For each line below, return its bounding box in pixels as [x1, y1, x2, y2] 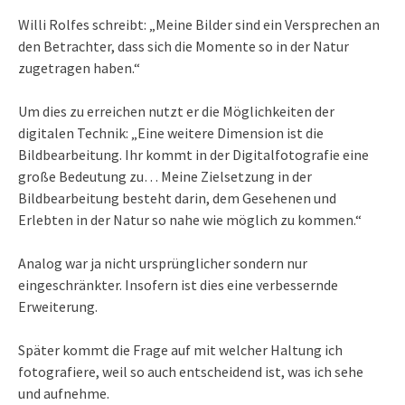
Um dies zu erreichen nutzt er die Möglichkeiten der [18, 101, 334, 120]
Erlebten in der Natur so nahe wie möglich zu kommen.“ [18, 210, 362, 229]
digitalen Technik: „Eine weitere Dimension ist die [18, 123, 324, 142]
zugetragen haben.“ [18, 58, 140, 77]
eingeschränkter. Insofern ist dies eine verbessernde [18, 275, 338, 294]
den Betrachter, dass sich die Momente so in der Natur [18, 36, 349, 55]
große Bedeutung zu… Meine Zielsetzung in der [18, 166, 312, 185]
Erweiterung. [18, 297, 98, 316]
